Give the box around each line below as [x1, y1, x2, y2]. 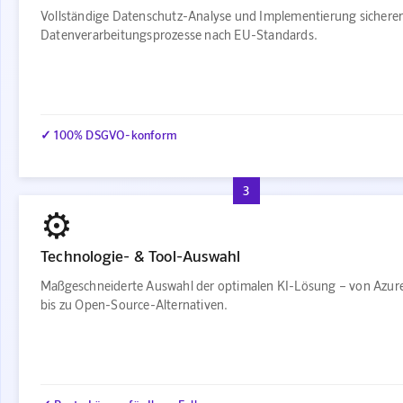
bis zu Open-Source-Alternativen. [40, 296, 228, 312]
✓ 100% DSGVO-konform [40, 127, 177, 143]
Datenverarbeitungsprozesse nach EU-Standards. [40, 26, 318, 42]
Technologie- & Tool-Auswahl [40, 245, 241, 265]
